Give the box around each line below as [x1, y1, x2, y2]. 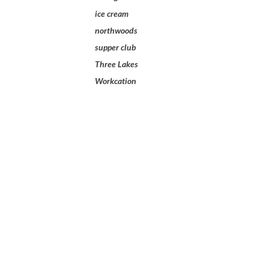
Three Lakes [95, 59, 138, 70]
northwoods [95, 25, 138, 36]
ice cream [95, 8, 128, 19]
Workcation [95, 76, 136, 86]
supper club [95, 42, 136, 53]
